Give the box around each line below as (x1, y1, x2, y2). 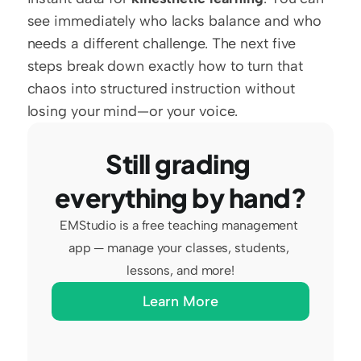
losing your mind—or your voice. (27, 102, 238, 120)
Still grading (106, 147, 251, 180)
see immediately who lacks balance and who (27, 12, 322, 30)
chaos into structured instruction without (27, 80, 295, 98)
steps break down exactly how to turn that (27, 57, 303, 75)
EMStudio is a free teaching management (59, 218, 299, 233)
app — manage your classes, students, (68, 240, 290, 255)
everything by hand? (54, 181, 307, 214)
